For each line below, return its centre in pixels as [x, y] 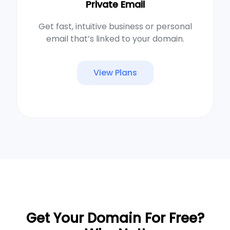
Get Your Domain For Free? [115, 218]
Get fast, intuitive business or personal [115, 26]
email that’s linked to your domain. [115, 39]
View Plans [115, 72]
